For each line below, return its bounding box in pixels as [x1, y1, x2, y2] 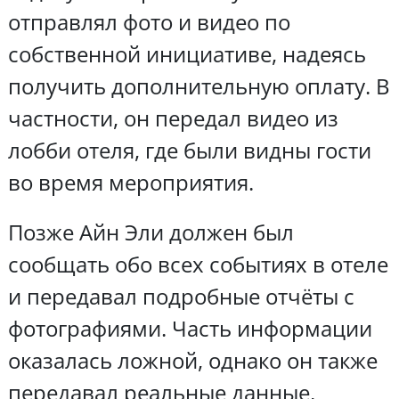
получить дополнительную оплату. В [7, 70, 390, 101]
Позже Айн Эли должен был [7, 216, 294, 247]
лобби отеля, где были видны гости [7, 134, 371, 165]
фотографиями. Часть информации [7, 313, 372, 343]
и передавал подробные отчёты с [7, 281, 354, 311]
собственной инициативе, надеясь [7, 38, 366, 69]
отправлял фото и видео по [7, 6, 290, 37]
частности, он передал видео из [7, 102, 338, 133]
